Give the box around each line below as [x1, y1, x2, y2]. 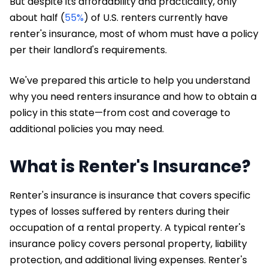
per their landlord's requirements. [10, 43, 167, 57]
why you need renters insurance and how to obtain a [10, 90, 257, 104]
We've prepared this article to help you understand [10, 74, 250, 88]
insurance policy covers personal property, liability [10, 237, 247, 251]
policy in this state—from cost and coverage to [10, 106, 230, 120]
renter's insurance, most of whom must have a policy [10, 27, 258, 41]
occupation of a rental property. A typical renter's [10, 221, 245, 235]
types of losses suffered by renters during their [10, 205, 230, 219]
